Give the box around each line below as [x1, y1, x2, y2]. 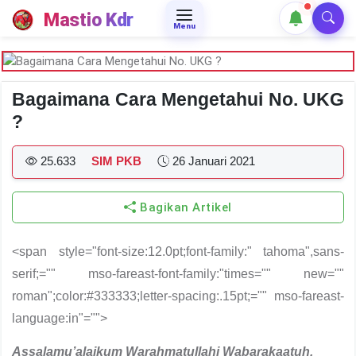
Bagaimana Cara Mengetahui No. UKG [12, 89, 344, 110]
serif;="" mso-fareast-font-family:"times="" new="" [12, 267, 344, 281]
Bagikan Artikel [136, 200, 232, 215]
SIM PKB [91, 154, 141, 168]
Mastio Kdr [44, 8, 133, 31]
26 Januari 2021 [169, 154, 255, 168]
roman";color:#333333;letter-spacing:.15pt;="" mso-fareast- [12, 289, 344, 303]
